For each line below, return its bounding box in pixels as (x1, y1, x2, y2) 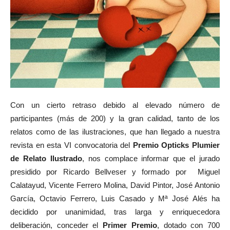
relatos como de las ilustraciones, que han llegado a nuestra (10, 127, 220, 136)
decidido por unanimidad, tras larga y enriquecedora (10, 207, 220, 216)
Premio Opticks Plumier (130, 141, 220, 149)
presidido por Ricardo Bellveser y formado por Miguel (10, 167, 220, 176)
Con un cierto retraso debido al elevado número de (10, 101, 220, 109)
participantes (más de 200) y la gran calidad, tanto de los (10, 114, 220, 123)
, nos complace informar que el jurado (82, 154, 220, 163)
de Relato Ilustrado (10, 154, 82, 163)
